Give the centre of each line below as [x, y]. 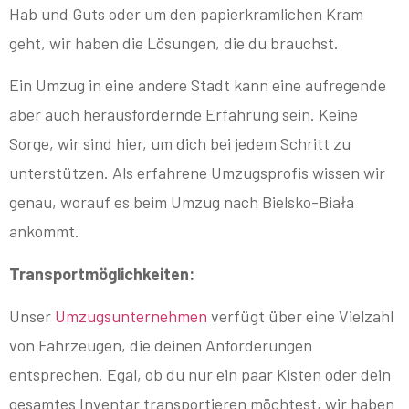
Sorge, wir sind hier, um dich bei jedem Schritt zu [180, 144]
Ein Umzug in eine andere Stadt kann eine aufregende [198, 85]
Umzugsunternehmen [131, 315]
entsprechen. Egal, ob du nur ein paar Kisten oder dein [200, 374]
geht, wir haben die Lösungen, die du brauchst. [174, 42]
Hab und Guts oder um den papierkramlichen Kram [186, 13]
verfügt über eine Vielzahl [300, 315]
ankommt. [44, 231]
